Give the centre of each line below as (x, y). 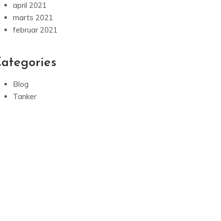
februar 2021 (35, 30)
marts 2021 (33, 18)
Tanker (25, 97)
